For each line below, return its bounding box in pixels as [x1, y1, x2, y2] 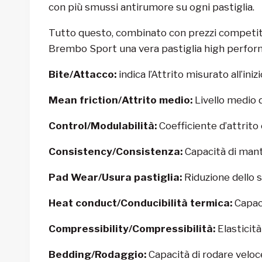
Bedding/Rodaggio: [49, 248, 146, 260]
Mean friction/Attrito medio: [49, 94, 192, 106]
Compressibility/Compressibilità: [49, 222, 215, 235]
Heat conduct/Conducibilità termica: [49, 196, 232, 209]
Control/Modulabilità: [49, 119, 157, 132]
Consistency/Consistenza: [49, 145, 182, 157]
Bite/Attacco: [49, 68, 116, 80]
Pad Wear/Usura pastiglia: [49, 171, 182, 183]
